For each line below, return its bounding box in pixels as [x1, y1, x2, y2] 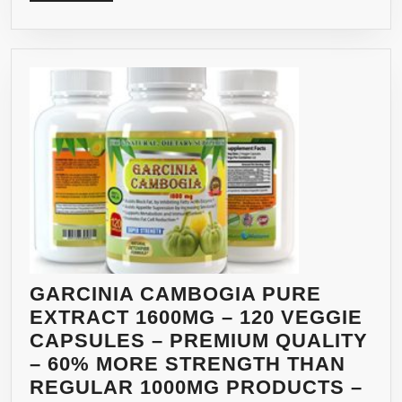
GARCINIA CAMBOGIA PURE [30, 283, 321, 306]
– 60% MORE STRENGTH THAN [30, 353, 345, 376]
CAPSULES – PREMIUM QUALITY [30, 329, 368, 353]
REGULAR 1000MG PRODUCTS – [30, 376, 363, 399]
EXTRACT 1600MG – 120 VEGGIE [30, 306, 363, 329]
